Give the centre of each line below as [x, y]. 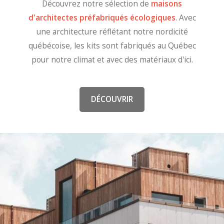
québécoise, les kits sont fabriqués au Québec [112, 45]
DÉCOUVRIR [112, 99]
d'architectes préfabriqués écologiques [102, 17]
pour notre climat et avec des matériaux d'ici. [112, 59]
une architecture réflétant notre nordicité [112, 31]
